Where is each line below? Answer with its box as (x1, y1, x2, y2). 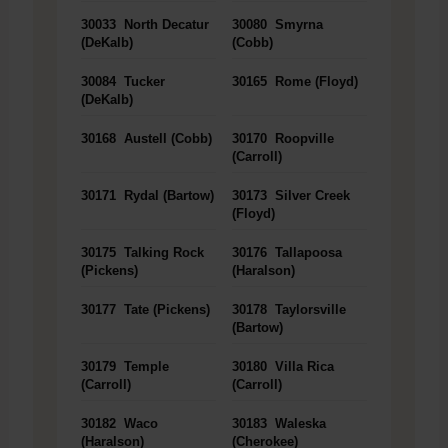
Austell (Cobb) (119, 131, 212, 147)
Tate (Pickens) (119, 302, 210, 318)
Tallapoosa (271, 245, 342, 261)
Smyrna (271, 17, 323, 33)
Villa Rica (271, 359, 334, 375)
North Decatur (119, 17, 209, 33)
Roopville (271, 131, 334, 147)
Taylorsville (271, 302, 346, 318)
